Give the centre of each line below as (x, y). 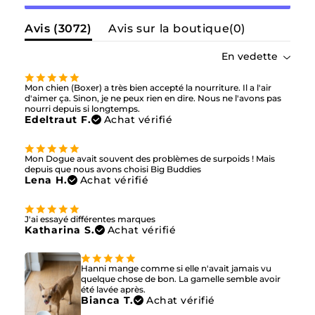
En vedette (250, 57)
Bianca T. (108, 301)
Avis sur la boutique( (171, 29)
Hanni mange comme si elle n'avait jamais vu (176, 269)
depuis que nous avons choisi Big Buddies (113, 169)
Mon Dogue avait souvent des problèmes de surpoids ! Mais (150, 158)
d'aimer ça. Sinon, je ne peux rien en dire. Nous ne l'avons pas (153, 98)
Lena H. (46, 180)
